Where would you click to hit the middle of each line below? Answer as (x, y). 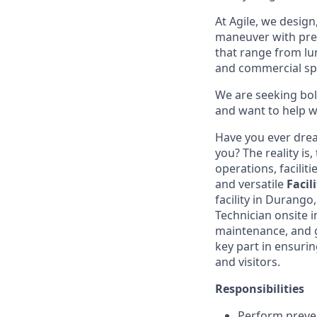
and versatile (251, 184)
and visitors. (248, 262)
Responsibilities (260, 289)
